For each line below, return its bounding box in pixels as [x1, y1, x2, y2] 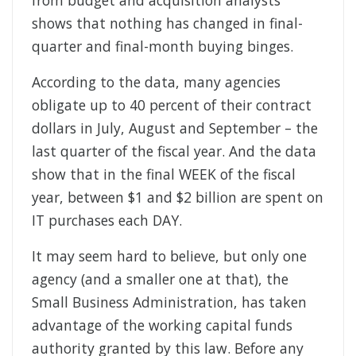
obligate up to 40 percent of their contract [32, 95, 311, 115]
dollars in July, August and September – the [32, 118, 318, 138]
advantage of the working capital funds [32, 315, 292, 335]
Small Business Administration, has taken [32, 292, 307, 312]
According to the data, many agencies [32, 72, 281, 92]
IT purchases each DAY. [32, 211, 182, 230]
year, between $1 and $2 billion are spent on [32, 188, 323, 207]
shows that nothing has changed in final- [32, 14, 303, 33]
